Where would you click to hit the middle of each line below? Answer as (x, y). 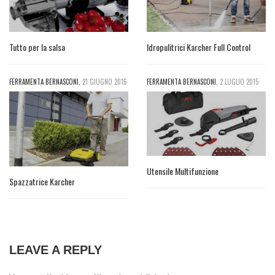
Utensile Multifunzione (183, 171)
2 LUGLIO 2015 (239, 82)
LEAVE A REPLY (56, 250)
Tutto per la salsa (37, 47)
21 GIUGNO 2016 (105, 82)
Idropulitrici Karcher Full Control (199, 47)
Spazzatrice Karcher (42, 181)
